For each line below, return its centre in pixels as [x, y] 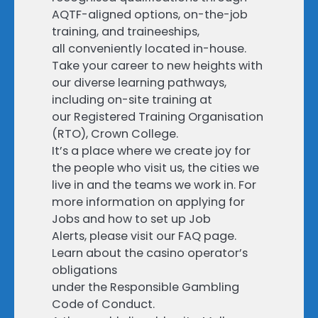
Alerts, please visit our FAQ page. [144, 236]
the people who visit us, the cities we [155, 168]
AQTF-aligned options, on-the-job [150, 15]
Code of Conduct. [103, 305]
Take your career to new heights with [157, 66]
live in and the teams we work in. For [154, 185]
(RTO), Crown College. [115, 134]
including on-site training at [132, 100]
